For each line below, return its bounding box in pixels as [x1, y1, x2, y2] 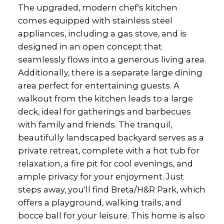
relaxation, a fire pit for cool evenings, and [17, 158, 193, 168]
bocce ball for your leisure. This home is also [17, 210, 205, 220]
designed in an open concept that [17, 41, 162, 51]
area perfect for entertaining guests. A [17, 80, 179, 90]
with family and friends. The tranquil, [17, 119, 172, 129]
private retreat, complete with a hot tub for [17, 145, 199, 155]
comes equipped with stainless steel [17, 15, 172, 25]
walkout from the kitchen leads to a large [17, 93, 193, 103]
